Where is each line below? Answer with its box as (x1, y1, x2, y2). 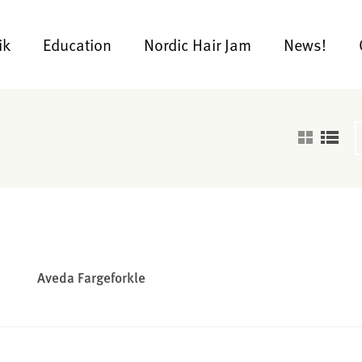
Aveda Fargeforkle (37, 267, 145, 288)
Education (43, 32, 112, 57)
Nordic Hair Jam (144, 32, 252, 57)
